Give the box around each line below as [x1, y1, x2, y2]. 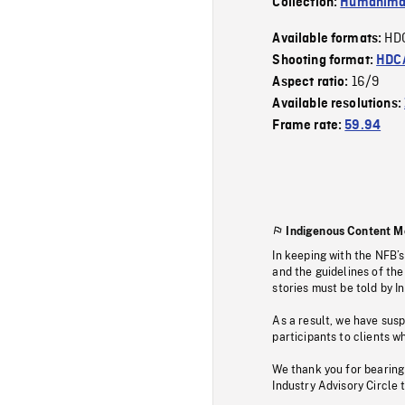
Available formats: [272, 31, 385, 46]
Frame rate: [272, 118, 345, 133]
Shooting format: [272, 52, 377, 68]
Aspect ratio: [272, 74, 352, 89]
